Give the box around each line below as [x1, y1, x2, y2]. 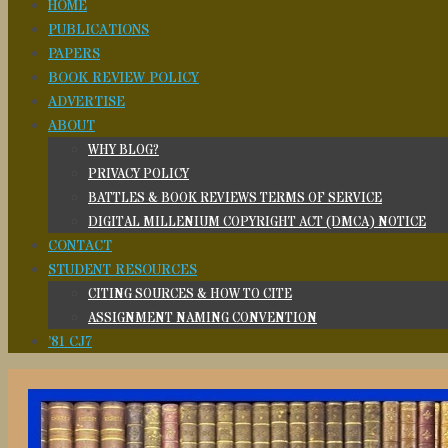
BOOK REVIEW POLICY [48, 68, 199, 88]
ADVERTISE [48, 92, 125, 112]
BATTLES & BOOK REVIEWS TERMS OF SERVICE [88, 189, 382, 207]
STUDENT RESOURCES [48, 260, 197, 280]
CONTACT [48, 236, 112, 256]
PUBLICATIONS [48, 20, 149, 40]
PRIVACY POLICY [88, 165, 189, 183]
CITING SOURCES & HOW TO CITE [88, 285, 292, 303]
